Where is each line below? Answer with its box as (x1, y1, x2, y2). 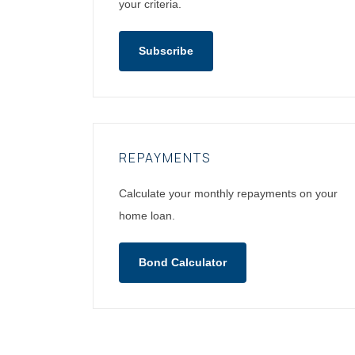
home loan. (119, 208, 175, 222)
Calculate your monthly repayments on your (119, 186, 338, 200)
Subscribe (139, 44, 193, 57)
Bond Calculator (139, 255, 227, 269)
